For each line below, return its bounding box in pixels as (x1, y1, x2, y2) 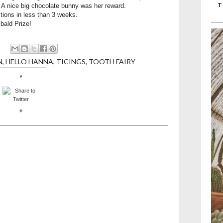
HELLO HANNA (5, 57, 53, 66)
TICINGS (56, 57, 86, 66)
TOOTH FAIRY (89, 57, 135, 66)
